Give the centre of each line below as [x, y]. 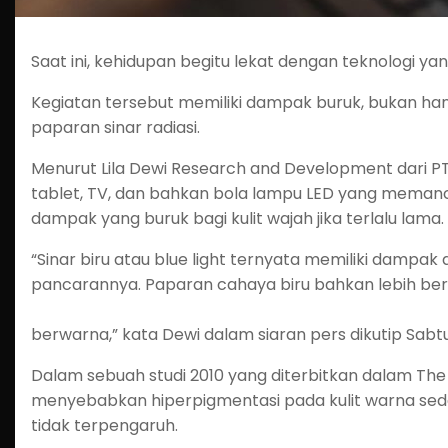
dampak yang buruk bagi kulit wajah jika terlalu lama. [237, 218]
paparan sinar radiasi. [115, 127]
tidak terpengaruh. [104, 425]
